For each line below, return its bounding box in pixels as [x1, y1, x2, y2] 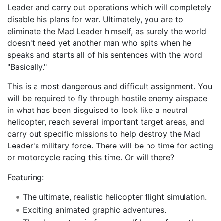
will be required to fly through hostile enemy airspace [7, 93, 207, 104]
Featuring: [7, 172, 44, 183]
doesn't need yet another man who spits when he [7, 38, 191, 48]
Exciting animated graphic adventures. [22, 204, 166, 215]
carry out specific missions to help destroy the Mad [7, 129, 200, 139]
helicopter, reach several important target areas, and [7, 117, 204, 127]
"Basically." [7, 62, 47, 72]
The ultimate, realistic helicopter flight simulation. [22, 192, 207, 202]
